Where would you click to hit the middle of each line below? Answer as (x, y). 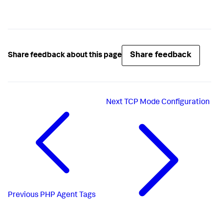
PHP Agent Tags (68, 196)
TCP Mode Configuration (167, 103)
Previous (23, 196)
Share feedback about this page (65, 55)
